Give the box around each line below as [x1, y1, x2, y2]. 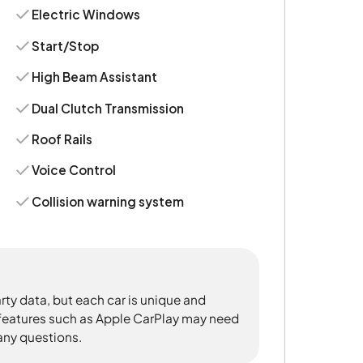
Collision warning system [32, 193, 185, 209]
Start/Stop [32, 37, 100, 53]
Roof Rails [32, 131, 93, 147]
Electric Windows [32, 6, 141, 23]
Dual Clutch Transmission [32, 100, 185, 116]
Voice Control [32, 162, 117, 178]
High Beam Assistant [32, 69, 158, 85]
